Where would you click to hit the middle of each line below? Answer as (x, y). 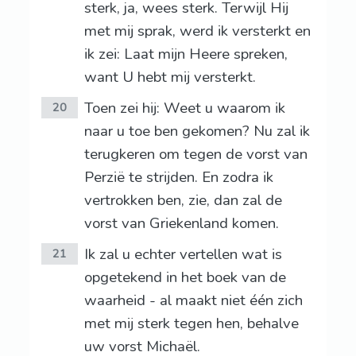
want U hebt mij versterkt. (170, 77)
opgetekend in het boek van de (185, 278)
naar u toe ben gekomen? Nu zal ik (197, 132)
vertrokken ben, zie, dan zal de (183, 201)
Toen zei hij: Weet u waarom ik (184, 108)
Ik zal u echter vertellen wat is (183, 255)
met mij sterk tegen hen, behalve (191, 324)
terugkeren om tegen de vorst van (195, 155)
